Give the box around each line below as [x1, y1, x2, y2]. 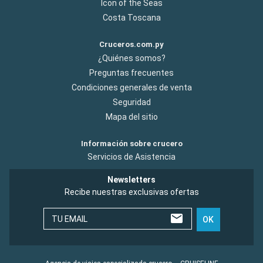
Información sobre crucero [80, 139, 183, 148]
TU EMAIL [51, 214, 87, 224]
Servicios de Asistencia [87, 151, 176, 161]
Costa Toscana [102, 13, 161, 23]
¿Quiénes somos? [97, 53, 166, 63]
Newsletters [107, 174, 156, 184]
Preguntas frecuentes [89, 68, 174, 77]
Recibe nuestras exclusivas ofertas [64, 187, 199, 197]
